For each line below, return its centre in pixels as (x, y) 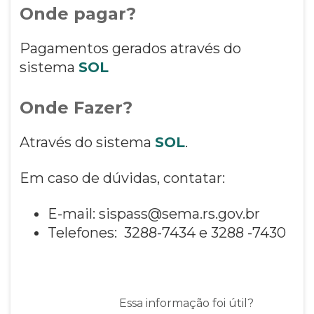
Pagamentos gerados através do (130, 48)
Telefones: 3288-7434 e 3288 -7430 (166, 232)
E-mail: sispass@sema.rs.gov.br (153, 213)
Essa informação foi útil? (187, 303)
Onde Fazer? (76, 107)
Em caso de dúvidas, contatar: (122, 178)
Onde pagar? (77, 13)
